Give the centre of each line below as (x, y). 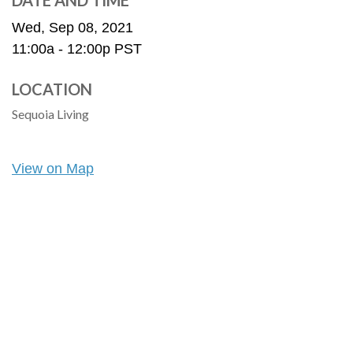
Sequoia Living (50, 114)
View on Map (53, 169)
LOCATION (52, 89)
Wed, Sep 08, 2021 (72, 28)
